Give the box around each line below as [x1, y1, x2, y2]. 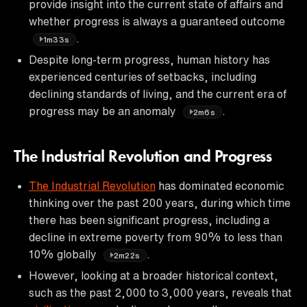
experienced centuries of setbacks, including [29, 71, 256, 82]
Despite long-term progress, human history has [29, 53, 270, 65]
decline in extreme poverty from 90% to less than [29, 231, 282, 243]
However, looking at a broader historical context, [29, 269, 278, 281]
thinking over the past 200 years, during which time [29, 197, 291, 208]
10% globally [29, 248, 99, 260]
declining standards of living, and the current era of [29, 88, 286, 99]
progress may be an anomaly [29, 105, 179, 116]
